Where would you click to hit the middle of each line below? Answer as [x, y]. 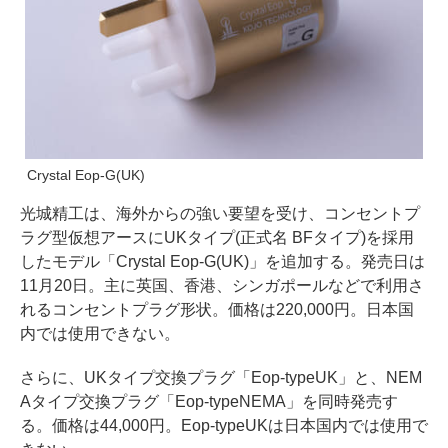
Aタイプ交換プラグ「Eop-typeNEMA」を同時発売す [209, 402]
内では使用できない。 [100, 334]
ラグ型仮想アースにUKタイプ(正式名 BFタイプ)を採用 [217, 238]
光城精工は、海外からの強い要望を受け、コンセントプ [220, 214]
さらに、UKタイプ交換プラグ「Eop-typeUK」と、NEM [221, 378]
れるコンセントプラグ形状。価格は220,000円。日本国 [217, 310]
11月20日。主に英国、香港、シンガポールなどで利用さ [222, 286]
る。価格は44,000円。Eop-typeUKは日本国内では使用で [224, 426]
